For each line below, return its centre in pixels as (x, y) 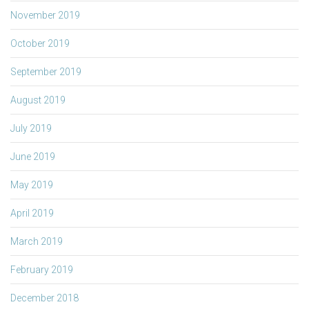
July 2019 (31, 128)
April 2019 (32, 213)
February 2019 (42, 269)
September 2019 (46, 71)
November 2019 (45, 15)
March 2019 (37, 241)
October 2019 (40, 43)
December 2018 (44, 298)
